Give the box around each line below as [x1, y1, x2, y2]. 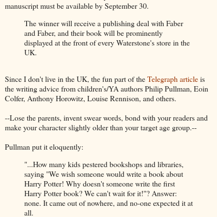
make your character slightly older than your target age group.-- [5, 122, 197, 133]
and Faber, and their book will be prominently [24, 27, 163, 38]
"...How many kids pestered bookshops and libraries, [24, 159, 184, 170]
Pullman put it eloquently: [5, 141, 83, 152]
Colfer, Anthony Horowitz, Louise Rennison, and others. [5, 93, 176, 104]
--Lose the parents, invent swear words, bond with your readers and [5, 112, 208, 123]
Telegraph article [147, 74, 198, 84]
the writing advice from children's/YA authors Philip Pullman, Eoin [5, 83, 208, 94]
